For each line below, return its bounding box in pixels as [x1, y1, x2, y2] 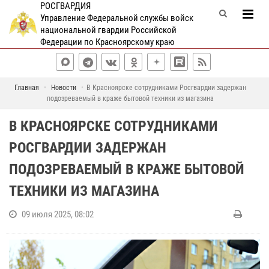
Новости [50, 83, 76, 92]
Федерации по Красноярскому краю [40, 37, 175, 47]
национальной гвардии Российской [40, 25, 177, 35]
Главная [14, 83, 39, 92]
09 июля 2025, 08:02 [22, 209, 94, 220]
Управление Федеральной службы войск [40, 13, 193, 23]
